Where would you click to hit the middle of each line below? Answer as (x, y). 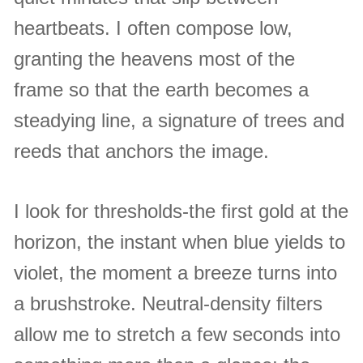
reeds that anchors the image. (141, 152)
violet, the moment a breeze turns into (175, 273)
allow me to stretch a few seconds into (177, 335)
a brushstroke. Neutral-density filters (168, 304)
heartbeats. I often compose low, (153, 28)
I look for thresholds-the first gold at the (181, 211)
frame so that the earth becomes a (161, 90)
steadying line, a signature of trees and (179, 121)
